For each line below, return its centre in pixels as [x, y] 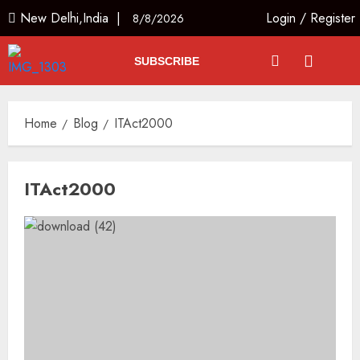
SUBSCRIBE [166, 61]
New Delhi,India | [74, 18]
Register [333, 18]
